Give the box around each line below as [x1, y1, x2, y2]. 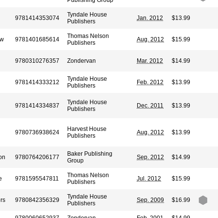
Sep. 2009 [137, 197, 164, 203]
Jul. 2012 [137, 175, 161, 182]
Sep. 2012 [137, 154, 164, 161]
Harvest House [67, 126, 107, 132]
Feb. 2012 [137, 79, 163, 86]
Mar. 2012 [137, 57, 163, 64]
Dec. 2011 [137, 102, 163, 109]
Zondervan [67, 57, 96, 64]
